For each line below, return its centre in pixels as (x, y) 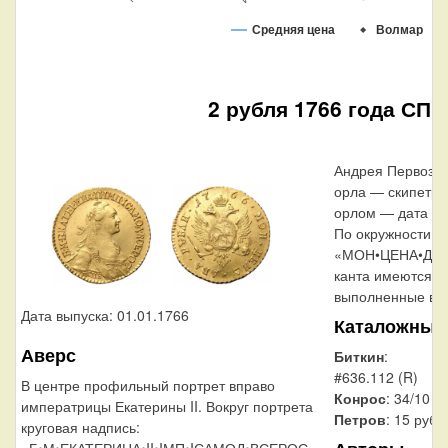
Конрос (360, 397)
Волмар (399, 29)
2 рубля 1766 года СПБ (327, 107)
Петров (360, 418)
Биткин (359, 355)
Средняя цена (293, 29)
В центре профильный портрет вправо (148, 384)
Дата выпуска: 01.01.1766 (105, 314)
